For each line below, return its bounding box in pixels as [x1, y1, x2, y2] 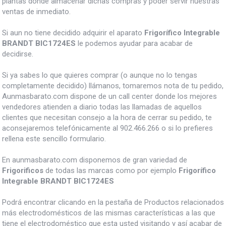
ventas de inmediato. [2, 7, 71, 17]
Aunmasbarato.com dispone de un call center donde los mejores [2, 92, 217, 101]
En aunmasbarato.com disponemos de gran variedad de [2, 155, 187, 165]
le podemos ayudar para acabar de [76, 39, 193, 48]
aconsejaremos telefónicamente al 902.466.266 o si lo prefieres [2, 124, 213, 133]
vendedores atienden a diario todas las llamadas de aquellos [2, 102, 202, 112]
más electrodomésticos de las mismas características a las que [2, 208, 215, 218]
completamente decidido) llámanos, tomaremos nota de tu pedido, [2, 81, 223, 91]
